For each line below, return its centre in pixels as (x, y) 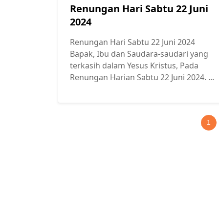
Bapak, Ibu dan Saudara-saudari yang (139, 54)
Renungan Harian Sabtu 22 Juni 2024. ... (142, 77)
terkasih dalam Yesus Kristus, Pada (134, 66)
